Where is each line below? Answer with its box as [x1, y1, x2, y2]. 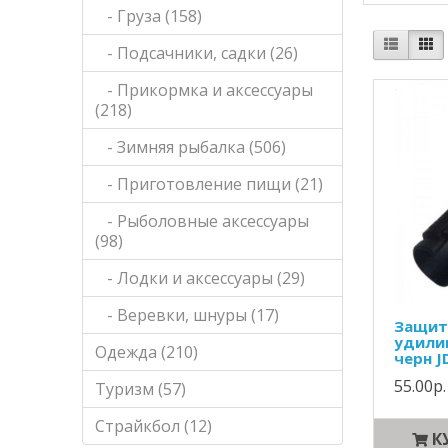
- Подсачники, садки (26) [95, 42, 299, 64]
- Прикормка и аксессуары [95, 79, 314, 101]
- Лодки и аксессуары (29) [95, 267, 306, 289]
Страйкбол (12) [95, 415, 213, 437]
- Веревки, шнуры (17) [95, 304, 280, 326]
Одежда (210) [95, 341, 199, 363]
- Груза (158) [95, 5, 203, 27]
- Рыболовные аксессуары [95, 210, 310, 232]
